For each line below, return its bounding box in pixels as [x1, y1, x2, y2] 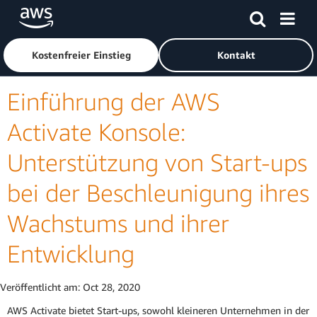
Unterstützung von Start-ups [7, 148, 307, 177]
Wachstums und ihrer [7, 209, 229, 238]
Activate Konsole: [7, 117, 185, 146]
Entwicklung [7, 239, 134, 268]
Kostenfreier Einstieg [31, 49, 131, 61]
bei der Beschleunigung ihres [7, 178, 309, 207]
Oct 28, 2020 [83, 281, 140, 293]
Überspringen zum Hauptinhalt [6, 8, 144, 20]
